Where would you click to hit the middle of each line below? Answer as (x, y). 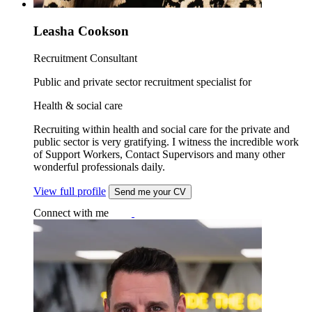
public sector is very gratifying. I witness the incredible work (166, 141)
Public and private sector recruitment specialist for (142, 81)
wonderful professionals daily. (99, 166)
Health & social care (78, 105)
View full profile (70, 191)
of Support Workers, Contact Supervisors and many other (159, 154)
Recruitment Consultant (85, 58)
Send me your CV (150, 192)
